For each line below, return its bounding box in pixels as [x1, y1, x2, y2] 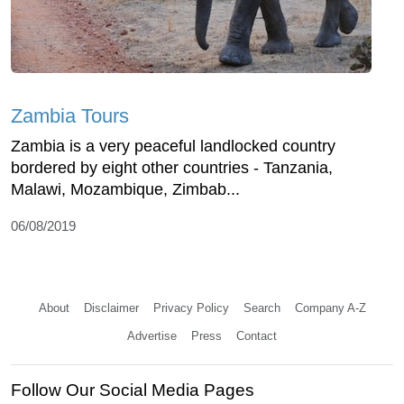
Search [243, 300, 280, 315]
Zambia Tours [11, 104, 129, 127]
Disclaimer [83, 300, 139, 315]
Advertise [127, 328, 177, 343]
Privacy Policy [152, 300, 229, 315]
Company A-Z [294, 300, 366, 315]
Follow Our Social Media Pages [11, 380, 254, 399]
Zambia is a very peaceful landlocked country [11, 136, 335, 155]
